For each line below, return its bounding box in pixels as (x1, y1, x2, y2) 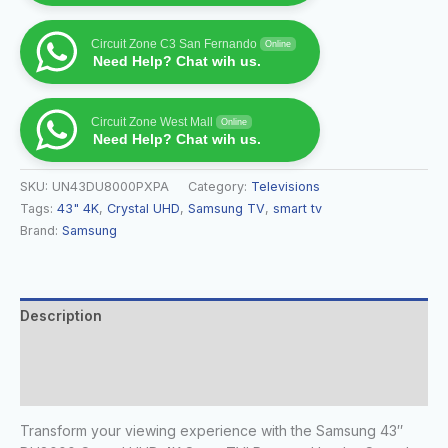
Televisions (251, 178, 320, 194)
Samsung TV (188, 200, 265, 216)
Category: (188, 178, 251, 194)
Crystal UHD (107, 200, 180, 216)
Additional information (20, 342, 177, 360)
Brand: (20, 222, 62, 238)
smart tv (273, 200, 322, 216)
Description (20, 306, 102, 324)
